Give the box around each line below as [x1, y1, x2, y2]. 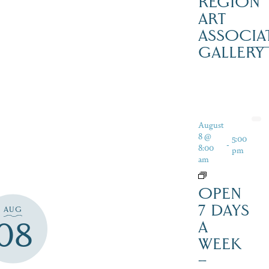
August [198, 118, 224, 130]
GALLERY [198, 43, 264, 62]
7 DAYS [198, 201, 249, 220]
